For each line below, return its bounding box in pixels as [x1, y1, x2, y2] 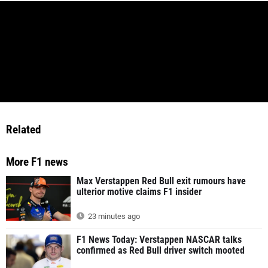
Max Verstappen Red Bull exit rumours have [77, 175, 246, 187]
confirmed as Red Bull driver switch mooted [77, 244, 245, 256]
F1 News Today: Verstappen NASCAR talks [77, 233, 242, 245]
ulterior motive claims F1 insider [77, 185, 202, 197]
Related [6, 122, 41, 136]
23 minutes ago [86, 211, 140, 221]
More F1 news [6, 154, 68, 169]
